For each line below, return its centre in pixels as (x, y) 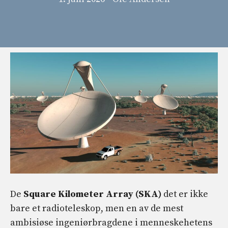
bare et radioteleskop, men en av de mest (97, 209)
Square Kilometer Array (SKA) (92, 194)
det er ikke (185, 194)
